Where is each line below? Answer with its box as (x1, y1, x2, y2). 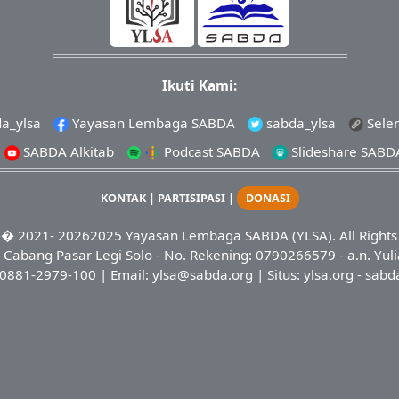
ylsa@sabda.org (151, 265, 253, 283)
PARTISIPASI (157, 190, 225, 206)
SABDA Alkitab (19, 142, 114, 161)
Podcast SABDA (159, 142, 260, 161)
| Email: (95, 265, 152, 283)
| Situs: (252, 265, 304, 283)
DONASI (245, 190, 290, 206)
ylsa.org (303, 265, 354, 283)
